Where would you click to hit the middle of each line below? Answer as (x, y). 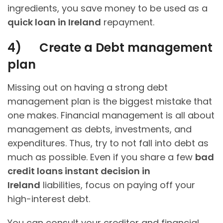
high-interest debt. (50, 199)
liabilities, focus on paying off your (118, 185)
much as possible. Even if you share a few (101, 157)
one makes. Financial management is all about (111, 115)
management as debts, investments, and (100, 129)
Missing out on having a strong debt (88, 88)
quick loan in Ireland (54, 22)
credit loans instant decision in (79, 171)
